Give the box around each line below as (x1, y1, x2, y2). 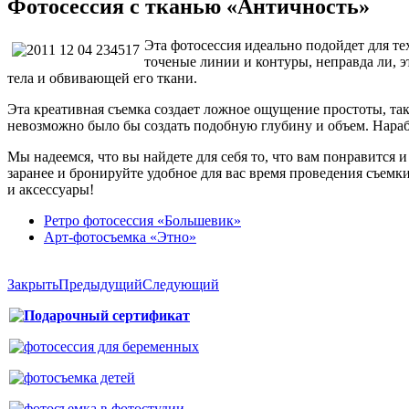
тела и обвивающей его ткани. (7, 69, 197, 86)
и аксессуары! (7, 181, 101, 197)
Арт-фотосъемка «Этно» (44, 228, 196, 245)
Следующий (142, 276, 219, 292)
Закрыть (7, 276, 58, 292)
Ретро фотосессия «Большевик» (44, 212, 241, 228)
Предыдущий (58, 276, 142, 292)
